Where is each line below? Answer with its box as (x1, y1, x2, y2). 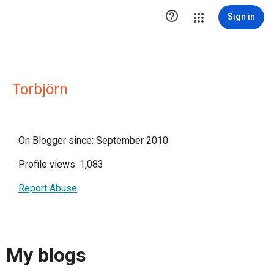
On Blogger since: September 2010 (18, 135, 168, 146)
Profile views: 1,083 (18, 158, 103, 170)
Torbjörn (12, 81, 68, 98)
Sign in (228, 12, 255, 21)
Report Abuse (18, 182, 77, 194)
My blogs (6, 243, 86, 267)
